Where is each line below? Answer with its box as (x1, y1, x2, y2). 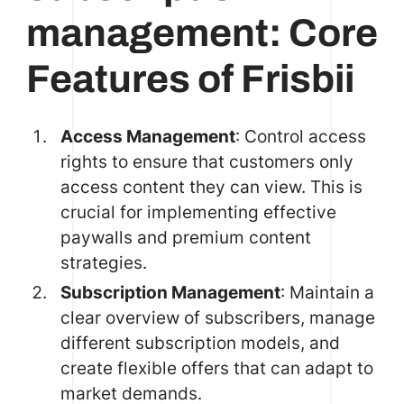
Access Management (60, 125, 235, 147)
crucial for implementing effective (60, 201, 336, 223)
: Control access (234, 125, 366, 147)
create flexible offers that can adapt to (60, 356, 373, 379)
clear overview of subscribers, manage (60, 306, 375, 328)
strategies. (60, 252, 147, 273)
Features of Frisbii (25, 58, 354, 101)
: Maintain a (280, 280, 374, 303)
